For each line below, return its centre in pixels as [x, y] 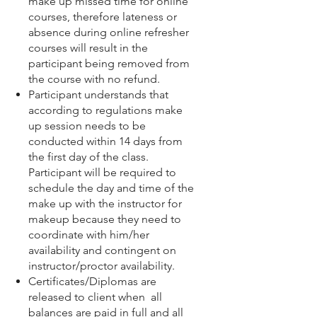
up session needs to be [87, 126]
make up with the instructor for [105, 203]
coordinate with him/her [89, 235]
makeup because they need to [105, 219]
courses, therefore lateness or [103, 17]
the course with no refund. [94, 79]
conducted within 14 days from [105, 141]
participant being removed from [109, 63]
